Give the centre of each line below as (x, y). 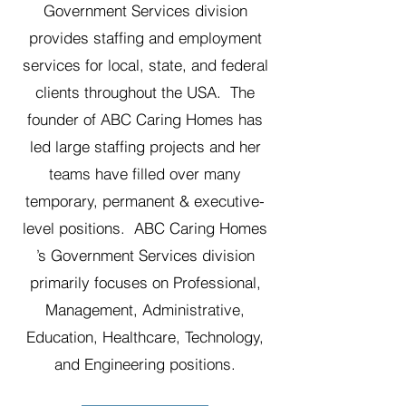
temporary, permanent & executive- (145, 201)
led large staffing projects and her (145, 146)
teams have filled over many (145, 174)
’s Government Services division (145, 255)
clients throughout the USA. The (145, 92)
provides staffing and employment (145, 38)
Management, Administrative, (145, 309)
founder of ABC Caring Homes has (145, 119)
